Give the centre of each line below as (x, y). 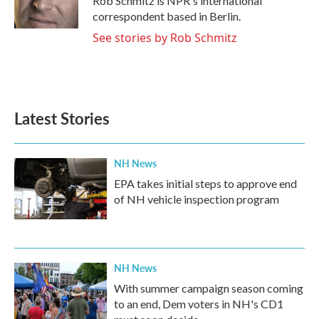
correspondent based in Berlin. (167, 16)
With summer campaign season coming (209, 288)
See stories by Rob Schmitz (165, 38)
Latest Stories (62, 118)
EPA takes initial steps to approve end (205, 183)
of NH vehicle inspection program (197, 199)
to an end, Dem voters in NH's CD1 (199, 304)
